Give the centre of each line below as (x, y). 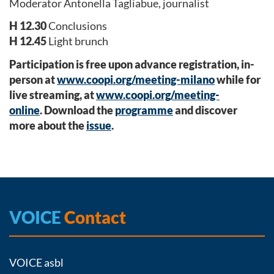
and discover (205, 110)
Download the (80, 110)
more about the (48, 125)
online (24, 110)
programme (144, 110)
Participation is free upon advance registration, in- (132, 64)
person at (33, 79)
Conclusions (77, 26)
